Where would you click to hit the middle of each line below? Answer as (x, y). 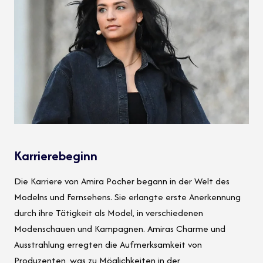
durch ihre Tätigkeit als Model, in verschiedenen (109, 213)
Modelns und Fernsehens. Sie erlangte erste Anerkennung (127, 197)
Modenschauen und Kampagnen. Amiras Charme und (120, 228)
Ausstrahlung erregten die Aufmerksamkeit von (108, 244)
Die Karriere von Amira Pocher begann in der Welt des (122, 181)
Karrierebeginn (56, 155)
